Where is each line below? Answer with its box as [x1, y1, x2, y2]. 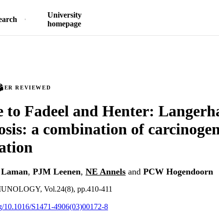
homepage [47, 20, 81, 28]
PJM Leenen [33, 167, 81, 177]
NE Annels [86, 167, 126, 177]
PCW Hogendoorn [143, 167, 213, 177]
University [47, 11, 82, 19]
